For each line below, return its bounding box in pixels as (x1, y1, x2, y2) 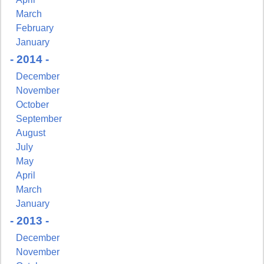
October (16, 100, 49, 110)
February (16, 23, 54, 34)
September (16, 114, 62, 124)
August (16, 128, 45, 138)
